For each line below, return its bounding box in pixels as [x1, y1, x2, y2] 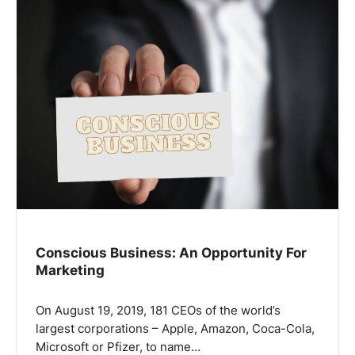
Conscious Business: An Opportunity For [36, 243, 307, 261]
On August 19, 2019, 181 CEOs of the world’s [36, 303, 281, 318]
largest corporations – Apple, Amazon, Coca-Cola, [36, 321, 315, 336]
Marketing [36, 261, 105, 278]
